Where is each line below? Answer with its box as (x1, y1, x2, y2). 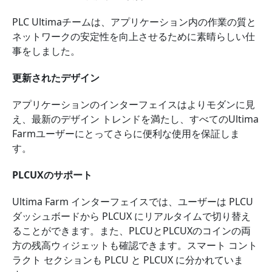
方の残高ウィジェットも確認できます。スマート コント (12, 239, 257, 252)
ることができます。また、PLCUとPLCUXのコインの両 (12, 224, 251, 237)
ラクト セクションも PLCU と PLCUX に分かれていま (12, 253, 243, 267)
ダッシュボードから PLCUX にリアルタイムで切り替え (12, 209, 251, 223)
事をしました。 (12, 44, 83, 58)
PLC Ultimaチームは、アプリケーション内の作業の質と (12, 15, 256, 29)
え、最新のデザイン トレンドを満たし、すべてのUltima (12, 112, 259, 126)
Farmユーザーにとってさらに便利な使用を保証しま (12, 127, 240, 140)
